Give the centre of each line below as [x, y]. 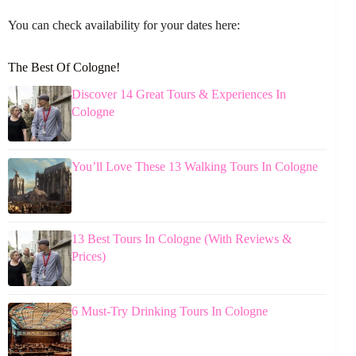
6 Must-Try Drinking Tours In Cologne [170, 311]
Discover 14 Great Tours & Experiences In [179, 95]
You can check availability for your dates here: [124, 25]
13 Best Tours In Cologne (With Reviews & [182, 239]
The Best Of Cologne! [64, 67]
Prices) [89, 257]
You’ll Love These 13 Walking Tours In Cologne [195, 167]
